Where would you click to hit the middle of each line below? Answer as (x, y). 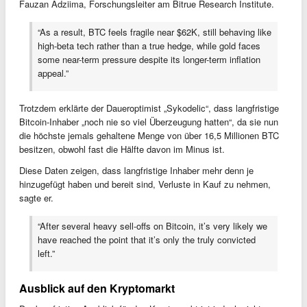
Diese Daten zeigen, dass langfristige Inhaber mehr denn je (136, 171)
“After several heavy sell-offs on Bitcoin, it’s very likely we (152, 226)
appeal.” (53, 73)
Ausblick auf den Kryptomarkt (97, 288)
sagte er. (36, 198)
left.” (46, 254)
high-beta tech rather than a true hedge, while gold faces (149, 46)
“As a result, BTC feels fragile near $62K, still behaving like (155, 32)
